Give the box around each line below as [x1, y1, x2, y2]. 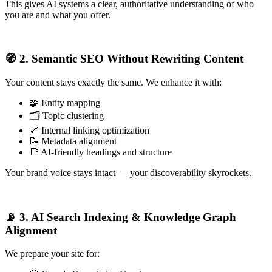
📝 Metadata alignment [29, 136, 117, 147]
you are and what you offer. [5, 9, 110, 20]
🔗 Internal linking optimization [29, 125, 149, 136]
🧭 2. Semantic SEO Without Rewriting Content [5, 52, 243, 66]
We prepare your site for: [5, 248, 100, 259]
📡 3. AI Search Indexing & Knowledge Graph [5, 210, 236, 223]
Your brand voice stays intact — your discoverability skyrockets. [5, 168, 251, 178]
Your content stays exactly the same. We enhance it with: [5, 77, 222, 88]
